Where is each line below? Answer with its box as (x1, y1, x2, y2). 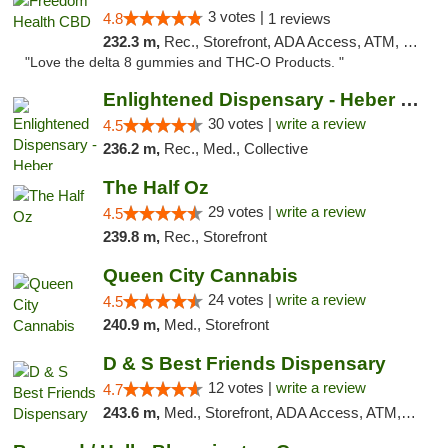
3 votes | (207, 8, 268, 25)
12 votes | (207, 379, 276, 396)
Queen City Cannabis (102, 265, 298, 286)
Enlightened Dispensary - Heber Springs (399, 89, 419, 110)
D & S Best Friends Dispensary (102, 353, 386, 374)
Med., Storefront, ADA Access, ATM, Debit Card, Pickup (163, 404, 401, 421)
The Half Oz (102, 177, 209, 198)
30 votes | (207, 115, 276, 132)
